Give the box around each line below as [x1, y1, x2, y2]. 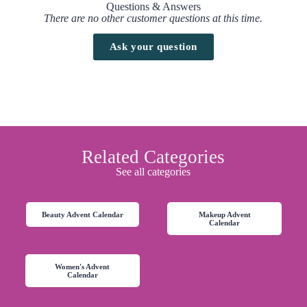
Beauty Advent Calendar [41, 210, 123, 219]
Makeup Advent [198, 210, 251, 219]
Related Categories [82, 146, 225, 167]
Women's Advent [55, 262, 110, 271]
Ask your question [109, 40, 198, 52]
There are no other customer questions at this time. [44, 12, 263, 24]
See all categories [116, 165, 191, 177]
